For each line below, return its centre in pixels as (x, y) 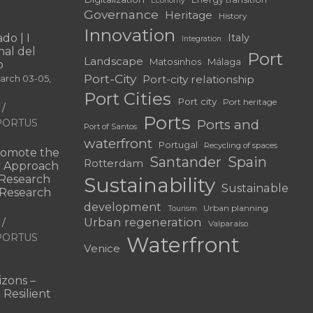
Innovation (129, 35)
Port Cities (127, 99)
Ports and (228, 124)
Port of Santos (110, 126)
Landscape (113, 61)
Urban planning (235, 208)
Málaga (224, 61)
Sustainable (255, 188)
